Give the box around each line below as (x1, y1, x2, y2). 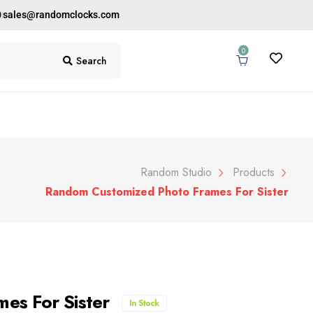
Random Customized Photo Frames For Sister (45, 184, 289, 200)
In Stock (129, 297, 159, 310)
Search (76, 54, 108, 68)
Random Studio (140, 164, 212, 180)
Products (232, 164, 275, 180)
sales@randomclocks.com (3, 9, 119, 20)
